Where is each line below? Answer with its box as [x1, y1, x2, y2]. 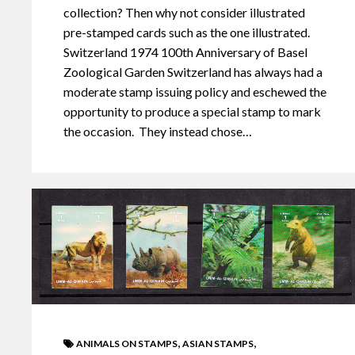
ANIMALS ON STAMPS [76, 337, 177, 349]
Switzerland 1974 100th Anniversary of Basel [63, 44, 307, 60]
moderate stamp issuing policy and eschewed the [63, 84, 326, 100]
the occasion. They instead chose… [63, 124, 252, 139]
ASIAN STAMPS [182, 337, 254, 349]
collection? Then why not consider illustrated [63, 5, 305, 21]
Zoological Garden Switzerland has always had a [63, 64, 323, 80]
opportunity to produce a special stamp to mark [63, 104, 321, 120]
